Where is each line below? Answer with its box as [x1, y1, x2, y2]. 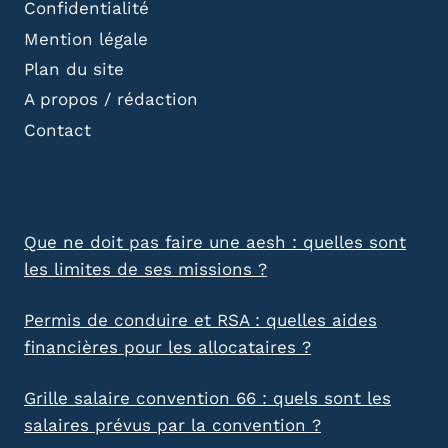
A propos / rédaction [24, 89, 198, 110]
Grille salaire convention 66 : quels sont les [24, 388, 391, 409]
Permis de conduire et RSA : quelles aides [24, 310, 377, 331]
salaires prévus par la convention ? [24, 415, 321, 436]
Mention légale [24, 28, 148, 49]
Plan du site [24, 58, 124, 79]
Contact [24, 119, 91, 140]
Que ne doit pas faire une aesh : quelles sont [24, 232, 406, 253]
